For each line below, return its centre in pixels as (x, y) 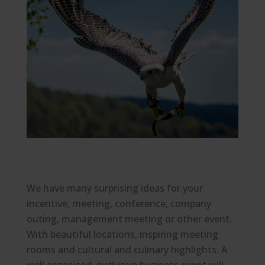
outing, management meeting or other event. (129, 219)
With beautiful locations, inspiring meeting (122, 235)
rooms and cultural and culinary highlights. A (127, 250)
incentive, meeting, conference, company (119, 204)
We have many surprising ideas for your (114, 188)
